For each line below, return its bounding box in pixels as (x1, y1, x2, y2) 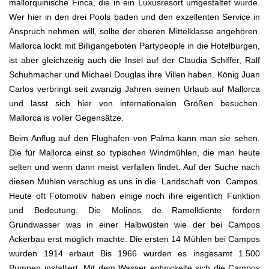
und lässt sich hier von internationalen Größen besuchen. (9, 98, 260, 108)
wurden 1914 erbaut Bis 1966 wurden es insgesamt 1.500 (9, 248, 260, 258)
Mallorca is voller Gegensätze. (9, 112, 124, 122)
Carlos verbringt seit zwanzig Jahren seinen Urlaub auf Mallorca (9, 83, 260, 94)
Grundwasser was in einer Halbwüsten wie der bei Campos (9, 219, 260, 229)
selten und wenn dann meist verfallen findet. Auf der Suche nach (9, 162, 260, 172)
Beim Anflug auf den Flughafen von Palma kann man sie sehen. (9, 133, 260, 143)
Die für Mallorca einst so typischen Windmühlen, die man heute (9, 147, 260, 157)
